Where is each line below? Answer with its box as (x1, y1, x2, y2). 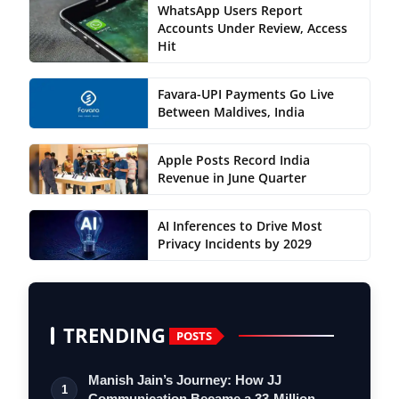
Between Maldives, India (157, 103, 305, 121)
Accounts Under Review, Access (157, 20, 347, 37)
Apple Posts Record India (157, 151, 310, 169)
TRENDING (63, 322, 166, 350)
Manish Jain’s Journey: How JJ (88, 372, 281, 388)
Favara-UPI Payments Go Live (157, 85, 334, 103)
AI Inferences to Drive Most (157, 217, 322, 235)
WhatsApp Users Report (157, 2, 303, 20)
